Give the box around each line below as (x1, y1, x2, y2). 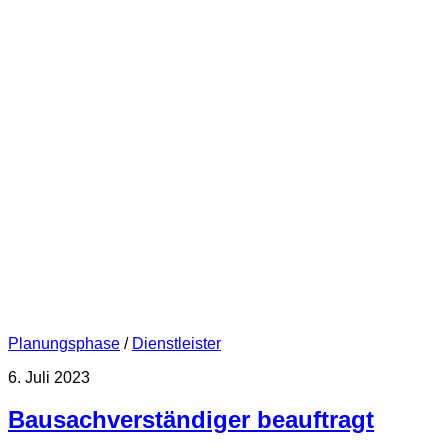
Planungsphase (8, 334, 120, 352)
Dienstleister (132, 334, 221, 352)
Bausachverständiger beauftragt (8, 406, 374, 434)
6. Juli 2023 (8, 368, 90, 386)
